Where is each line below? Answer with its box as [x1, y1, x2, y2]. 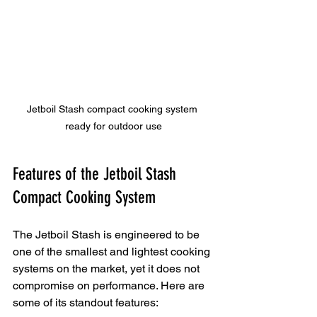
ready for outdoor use [64, 120, 162, 132]
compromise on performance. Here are [13, 278, 207, 292]
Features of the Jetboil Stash [13, 163, 180, 184]
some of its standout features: [13, 295, 158, 309]
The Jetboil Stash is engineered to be [13, 227, 202, 241]
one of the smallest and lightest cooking [13, 244, 213, 258]
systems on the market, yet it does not [13, 261, 202, 275]
